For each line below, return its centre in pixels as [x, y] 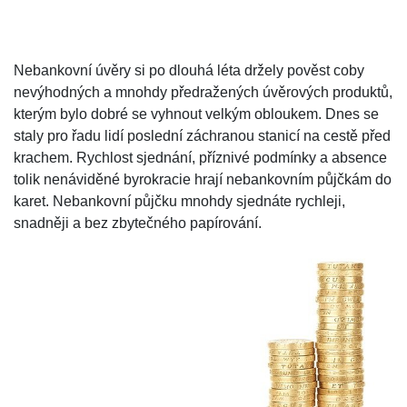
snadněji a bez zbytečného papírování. [138, 223]
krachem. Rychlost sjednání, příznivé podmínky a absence [200, 158]
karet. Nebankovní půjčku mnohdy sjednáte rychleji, [179, 201]
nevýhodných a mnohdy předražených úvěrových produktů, [203, 92]
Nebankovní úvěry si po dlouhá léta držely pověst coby [189, 70]
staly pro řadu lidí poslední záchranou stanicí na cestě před [202, 136]
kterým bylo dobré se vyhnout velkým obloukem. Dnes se [196, 114]
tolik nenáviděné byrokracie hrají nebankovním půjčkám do [203, 179]
